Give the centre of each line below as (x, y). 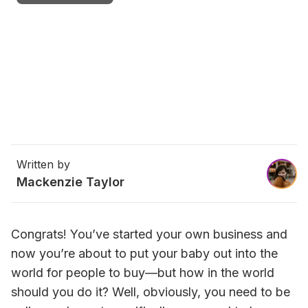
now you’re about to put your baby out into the (144, 253)
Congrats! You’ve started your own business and (149, 234)
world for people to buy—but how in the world (143, 273)
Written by (43, 164)
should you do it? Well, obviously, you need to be (151, 292)
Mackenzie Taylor (70, 182)
